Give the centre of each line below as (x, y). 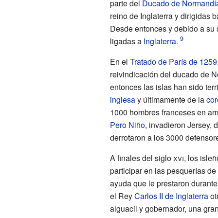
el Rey (122, 196)
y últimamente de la (171, 99)
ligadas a (127, 41)
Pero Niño (127, 125)
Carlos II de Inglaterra (171, 196)
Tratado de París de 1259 (173, 61)
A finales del (132, 158)
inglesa (122, 99)
